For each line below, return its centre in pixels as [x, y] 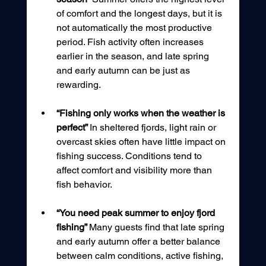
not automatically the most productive [135, 28]
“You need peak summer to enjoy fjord [137, 213]
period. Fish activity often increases [131, 42]
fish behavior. [84, 185]
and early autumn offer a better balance [139, 242]
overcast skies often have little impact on [142, 142]
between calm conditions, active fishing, [141, 256]
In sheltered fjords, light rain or [154, 128]
